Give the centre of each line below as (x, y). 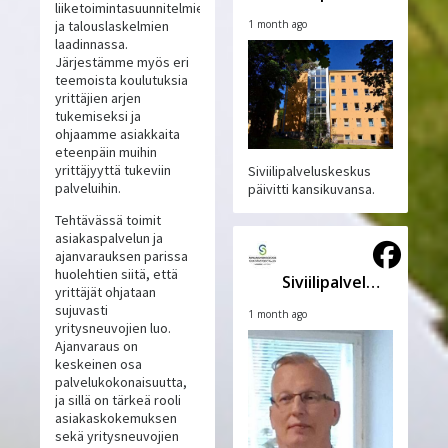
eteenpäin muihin (106, 152)
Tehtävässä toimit (108, 220)
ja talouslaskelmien (112, 26)
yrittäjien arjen (98, 98)
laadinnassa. (92, 44)
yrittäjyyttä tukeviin (113, 170)
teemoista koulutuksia (122, 80)
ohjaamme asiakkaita (118, 134)
